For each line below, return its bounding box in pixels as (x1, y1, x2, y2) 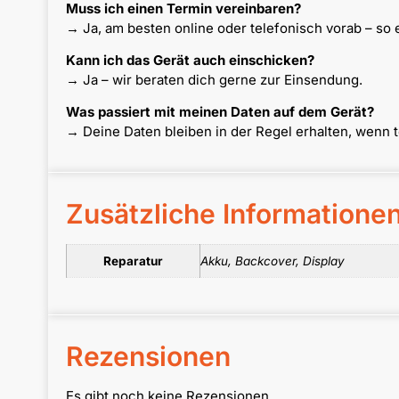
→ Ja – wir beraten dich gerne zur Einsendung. (65, 70, 362, 88)
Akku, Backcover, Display (199, 253, 345, 268)
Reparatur (102, 253, 163, 268)
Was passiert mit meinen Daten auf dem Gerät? (65, 103, 374, 121)
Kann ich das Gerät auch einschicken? (65, 51, 314, 69)
